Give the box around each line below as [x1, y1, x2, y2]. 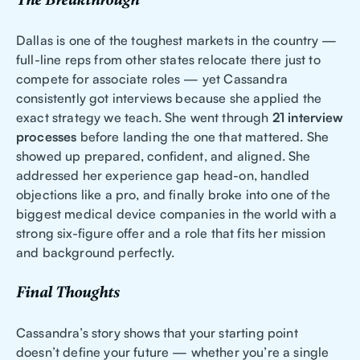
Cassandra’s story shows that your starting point [16, 325, 298, 342]
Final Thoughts [16, 283, 120, 303]
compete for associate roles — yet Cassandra [16, 71, 288, 88]
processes [16, 129, 77, 145]
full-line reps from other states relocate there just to [16, 51, 321, 68]
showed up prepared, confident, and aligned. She [16, 148, 311, 165]
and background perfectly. [16, 244, 175, 261]
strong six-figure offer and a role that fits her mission [16, 225, 325, 242]
